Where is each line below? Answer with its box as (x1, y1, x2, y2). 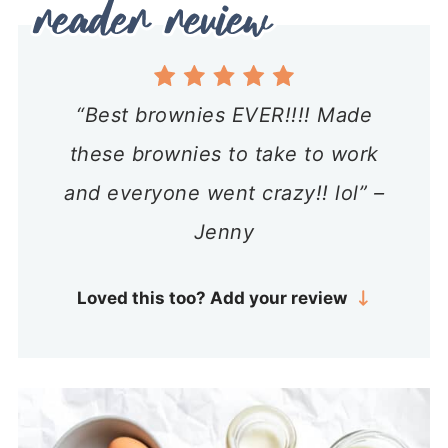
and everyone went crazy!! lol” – (64, 180, 384, 205)
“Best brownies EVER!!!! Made (76, 102, 372, 127)
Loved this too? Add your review (77, 287, 347, 308)
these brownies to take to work (69, 141, 379, 166)
